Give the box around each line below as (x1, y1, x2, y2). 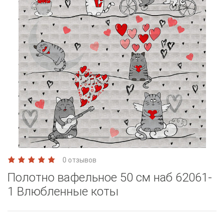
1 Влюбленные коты (7, 184, 118, 198)
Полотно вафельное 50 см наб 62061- (7, 170, 212, 184)
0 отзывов (62, 155, 96, 164)
